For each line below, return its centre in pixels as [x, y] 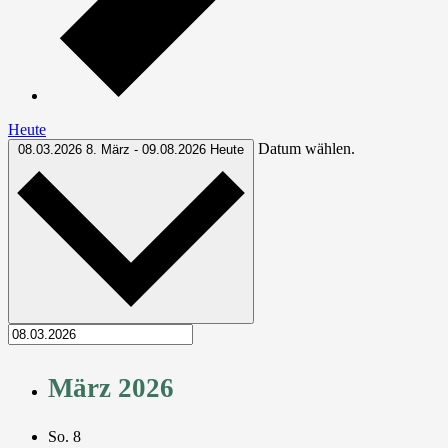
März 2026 [111, 388]
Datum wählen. [306, 148]
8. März [110, 149]
